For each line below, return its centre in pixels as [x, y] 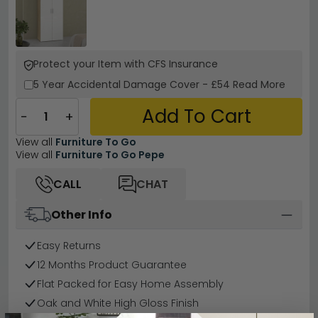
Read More [259, 84]
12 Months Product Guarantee [112, 265]
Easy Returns [69, 246]
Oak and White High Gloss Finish [118, 303]
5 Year [50, 84]
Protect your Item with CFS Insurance [126, 64]
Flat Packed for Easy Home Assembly [130, 284]
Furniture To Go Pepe [110, 155]
